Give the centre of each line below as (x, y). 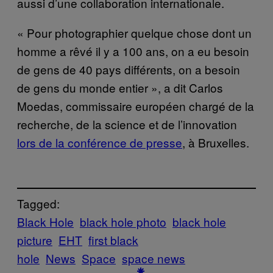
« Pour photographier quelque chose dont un (134, 32)
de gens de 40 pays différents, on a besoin (129, 69)
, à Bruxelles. (216, 142)
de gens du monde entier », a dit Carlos (120, 87)
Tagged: (38, 204)
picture (35, 240)
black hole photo (123, 222)
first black (113, 240)
